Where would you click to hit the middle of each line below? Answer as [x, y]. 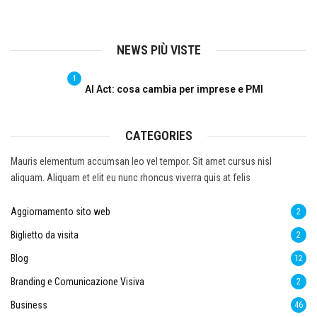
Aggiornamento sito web [60, 212]
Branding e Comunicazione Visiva [77, 282]
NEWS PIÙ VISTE [158, 50]
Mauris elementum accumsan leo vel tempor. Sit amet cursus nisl [141, 161]
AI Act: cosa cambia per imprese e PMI [174, 89]
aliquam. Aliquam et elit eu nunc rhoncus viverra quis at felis [131, 178]
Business [29, 305]
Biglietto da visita [45, 235]
